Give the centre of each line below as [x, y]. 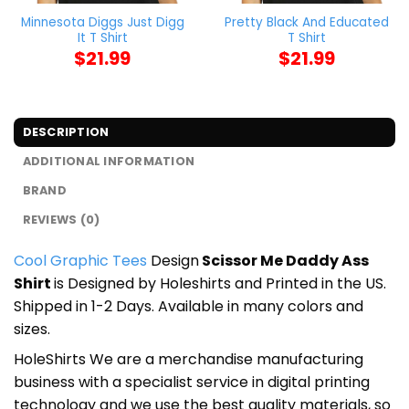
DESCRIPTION [66, 132]
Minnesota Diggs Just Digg [102, 23]
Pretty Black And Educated [307, 23]
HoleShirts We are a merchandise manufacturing [189, 360]
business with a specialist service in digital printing [192, 383]
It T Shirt [102, 38]
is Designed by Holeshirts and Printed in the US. [220, 284]
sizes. [32, 330]
